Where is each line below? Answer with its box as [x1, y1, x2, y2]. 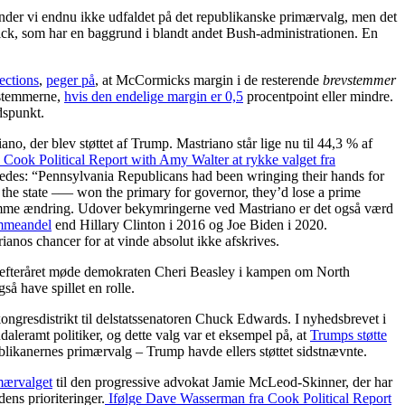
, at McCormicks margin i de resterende [95, 71, 323, 88]
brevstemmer [323, 71, 396, 88]
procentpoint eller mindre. [243, 88, 393, 104]
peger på [46, 71, 95, 88]
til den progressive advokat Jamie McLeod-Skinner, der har [52, 373, 392, 390]
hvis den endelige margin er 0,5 [64, 88, 243, 104]
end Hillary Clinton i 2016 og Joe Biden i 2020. [52, 216, 327, 232]
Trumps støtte [310, 326, 387, 343]
